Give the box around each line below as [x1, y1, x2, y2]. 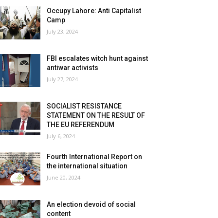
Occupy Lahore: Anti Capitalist [47, 7, 142, 15]
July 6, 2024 [47, 132, 75, 140]
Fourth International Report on [47, 153, 143, 161]
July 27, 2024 [47, 75, 78, 83]
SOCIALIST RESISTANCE [47, 102, 122, 110]
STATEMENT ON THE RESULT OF [47, 111, 145, 120]
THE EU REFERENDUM [47, 121, 115, 129]
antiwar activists [47, 64, 99, 72]
